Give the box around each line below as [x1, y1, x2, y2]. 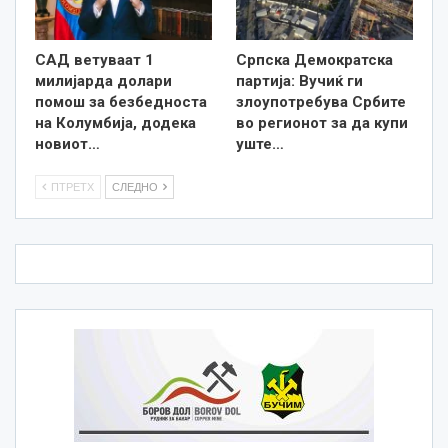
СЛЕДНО [112, 180, 161, 193]
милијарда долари [35, 71, 172, 90]
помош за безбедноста [35, 92, 207, 111]
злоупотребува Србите [236, 92, 406, 111]
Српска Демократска [236, 50, 393, 69]
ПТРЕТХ [48, 180, 94, 193]
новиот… [35, 134, 100, 153]
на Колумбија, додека [35, 113, 196, 132]
